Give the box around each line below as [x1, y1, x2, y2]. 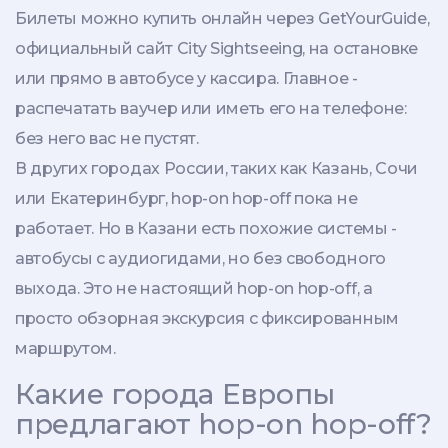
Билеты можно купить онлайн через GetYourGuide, [15, 9, 430, 29]
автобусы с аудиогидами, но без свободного [15, 249, 386, 269]
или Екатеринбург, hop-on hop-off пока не [15, 189, 358, 209]
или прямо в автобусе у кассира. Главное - [15, 69, 358, 89]
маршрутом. [15, 339, 116, 359]
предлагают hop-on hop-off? [15, 407, 432, 442]
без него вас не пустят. [15, 129, 199, 149]
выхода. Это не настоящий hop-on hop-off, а [15, 279, 373, 299]
